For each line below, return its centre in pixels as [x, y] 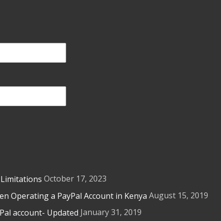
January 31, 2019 [111, 212]
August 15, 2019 [179, 195]
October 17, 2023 [75, 179]
